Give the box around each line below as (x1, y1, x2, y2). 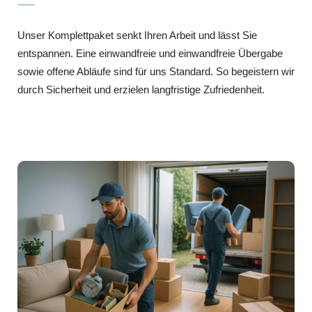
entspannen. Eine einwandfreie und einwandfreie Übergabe (17, 47, 283, 60)
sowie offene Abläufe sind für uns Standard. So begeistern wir (17, 65, 295, 78)
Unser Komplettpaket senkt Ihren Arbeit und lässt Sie (17, 29, 257, 42)
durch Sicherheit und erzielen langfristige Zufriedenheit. (17, 84, 265, 96)
